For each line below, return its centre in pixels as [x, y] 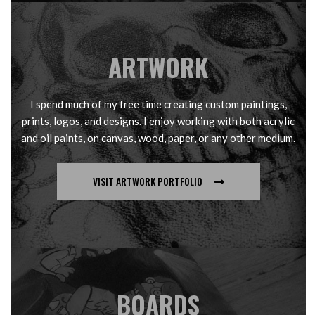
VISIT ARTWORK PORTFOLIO [148, 181]
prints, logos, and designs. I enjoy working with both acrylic [158, 121]
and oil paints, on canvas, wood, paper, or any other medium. [158, 138]
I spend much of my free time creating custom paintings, [158, 104]
